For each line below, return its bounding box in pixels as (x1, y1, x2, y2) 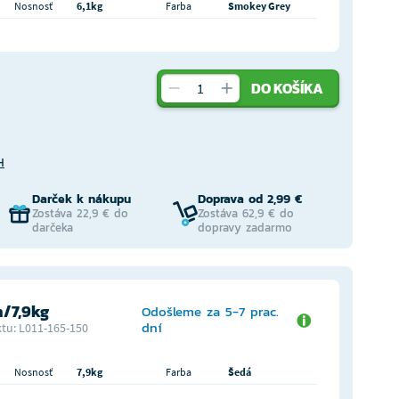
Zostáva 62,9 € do (198, 205, 295, 222)
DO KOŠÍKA (251, 77, 323, 99)
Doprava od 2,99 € (198, 190, 303, 208)
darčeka (31, 219, 73, 236)
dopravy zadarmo (198, 219, 293, 236)
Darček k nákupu (31, 190, 131, 208)
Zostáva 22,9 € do (31, 205, 128, 222)
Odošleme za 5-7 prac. (141, 301, 279, 322)
